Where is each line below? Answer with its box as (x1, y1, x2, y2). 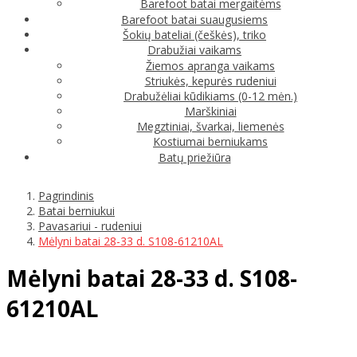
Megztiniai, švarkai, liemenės (136, 118, 284, 134)
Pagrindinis (38, 187, 94, 203)
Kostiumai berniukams (153, 133, 268, 149)
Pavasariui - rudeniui (38, 218, 142, 233)
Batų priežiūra (158, 149, 231, 165)
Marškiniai (184, 103, 237, 119)
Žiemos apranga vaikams (146, 57, 275, 73)
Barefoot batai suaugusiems (121, 11, 268, 27)
